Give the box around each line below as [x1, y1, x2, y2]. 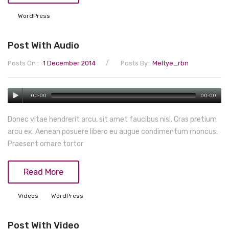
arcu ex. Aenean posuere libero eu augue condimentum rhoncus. [8, 127, 218, 136]
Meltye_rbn [152, 59, 189, 67]
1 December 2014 [43, 59, 96, 67]
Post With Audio [8, 40, 79, 52]
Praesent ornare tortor [8, 140, 83, 149]
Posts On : [8, 59, 40, 67]
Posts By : [121, 59, 152, 67]
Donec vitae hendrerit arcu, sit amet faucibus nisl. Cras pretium [8, 115, 217, 124]
